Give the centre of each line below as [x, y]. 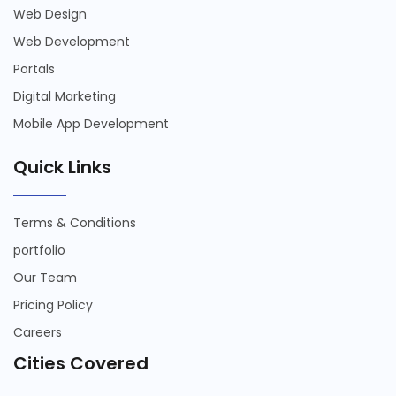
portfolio [39, 250]
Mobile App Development [91, 123]
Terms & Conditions [75, 222]
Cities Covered [81, 363]
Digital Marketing [65, 96]
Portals [34, 69]
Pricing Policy [53, 305]
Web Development [72, 41]
